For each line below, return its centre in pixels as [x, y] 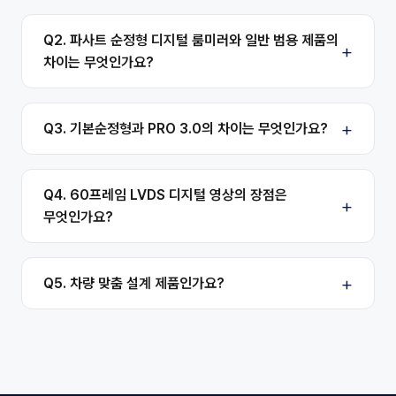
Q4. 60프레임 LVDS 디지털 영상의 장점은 [165, 195]
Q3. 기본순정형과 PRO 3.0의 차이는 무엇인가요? [186, 129]
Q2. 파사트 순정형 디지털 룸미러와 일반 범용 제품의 [191, 40]
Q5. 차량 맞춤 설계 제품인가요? [134, 283]
